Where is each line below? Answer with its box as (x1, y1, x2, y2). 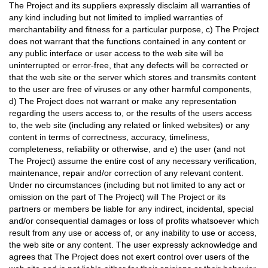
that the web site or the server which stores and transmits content (9, 72, 256, 82)
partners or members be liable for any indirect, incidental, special (9, 204, 254, 214)
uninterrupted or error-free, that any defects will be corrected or (9, 60, 248, 70)
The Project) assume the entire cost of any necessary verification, (9, 156, 257, 166)
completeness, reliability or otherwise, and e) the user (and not (9, 144, 245, 154)
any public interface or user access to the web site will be (9, 48, 224, 58)
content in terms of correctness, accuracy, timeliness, (9, 132, 209, 142)
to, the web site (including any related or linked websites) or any (9, 120, 249, 130)
